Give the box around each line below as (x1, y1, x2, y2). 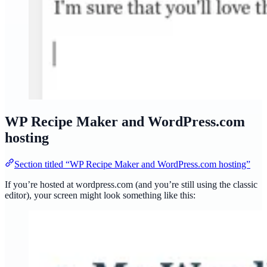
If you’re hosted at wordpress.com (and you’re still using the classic (5, 179, 257, 190)
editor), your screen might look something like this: (5, 190, 195, 201)
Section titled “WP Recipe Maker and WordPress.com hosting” (14, 159, 250, 170)
